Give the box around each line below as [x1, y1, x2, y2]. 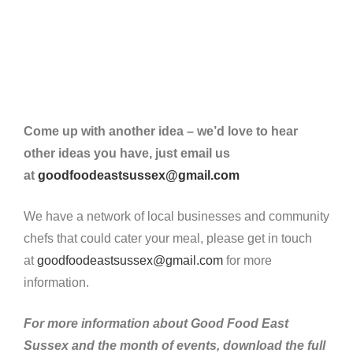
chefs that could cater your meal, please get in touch [24, 231, 312, 245]
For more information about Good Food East [24, 316, 288, 330]
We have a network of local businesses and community [24, 209, 329, 223]
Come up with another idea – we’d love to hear [24, 124, 298, 138]
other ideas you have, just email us [24, 146, 230, 160]
